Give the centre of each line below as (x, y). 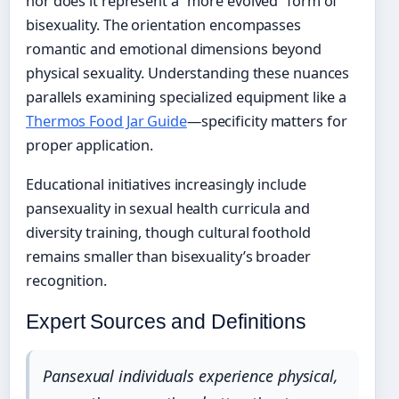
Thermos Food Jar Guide (106, 121)
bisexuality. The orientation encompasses (163, 24)
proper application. (90, 145)
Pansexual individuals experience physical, (191, 375)
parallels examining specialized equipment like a (187, 97)
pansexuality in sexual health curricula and (168, 208)
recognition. (66, 280)
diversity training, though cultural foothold (168, 232)
